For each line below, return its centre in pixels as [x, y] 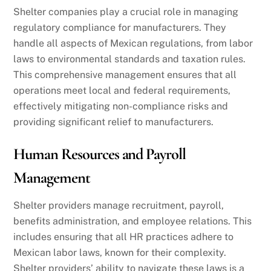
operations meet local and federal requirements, [122, 91]
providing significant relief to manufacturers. [114, 122]
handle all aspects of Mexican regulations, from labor [133, 44]
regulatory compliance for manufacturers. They [120, 28]
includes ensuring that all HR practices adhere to [124, 237]
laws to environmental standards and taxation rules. [130, 59]
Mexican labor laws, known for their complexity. [120, 253]
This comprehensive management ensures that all [125, 75]
